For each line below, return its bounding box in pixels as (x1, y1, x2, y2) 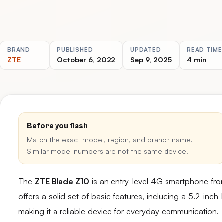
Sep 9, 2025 (130, 55, 172, 64)
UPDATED (130, 46, 161, 53)
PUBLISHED (57, 46, 93, 53)
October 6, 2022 (57, 55, 115, 64)
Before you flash (27, 121, 88, 130)
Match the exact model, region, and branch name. (27, 135, 193, 144)
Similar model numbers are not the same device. (27, 146, 188, 155)
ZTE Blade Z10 (35, 176, 89, 186)
